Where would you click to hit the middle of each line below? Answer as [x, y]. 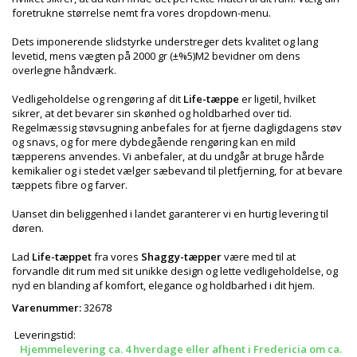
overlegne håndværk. [64, 70]
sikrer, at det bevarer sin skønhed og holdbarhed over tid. [152, 113]
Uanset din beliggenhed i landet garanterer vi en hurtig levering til [170, 214]
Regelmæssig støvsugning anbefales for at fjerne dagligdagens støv [177, 127]
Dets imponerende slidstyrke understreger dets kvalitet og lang [165, 41]
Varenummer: [47, 308]
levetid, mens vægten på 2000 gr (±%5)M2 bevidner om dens [156, 56]
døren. [28, 228]
